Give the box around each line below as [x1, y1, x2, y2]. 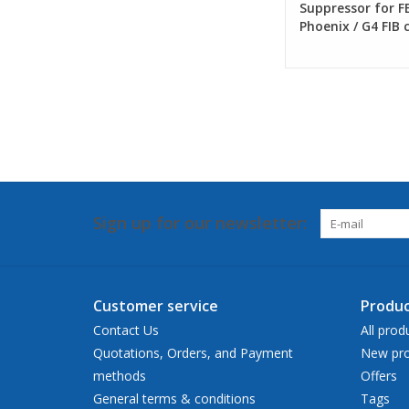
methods [93, 366, 146, 384]
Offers [360, 366, 397, 384]
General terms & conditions [93, 389, 256, 407]
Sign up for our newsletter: [93, 211, 307, 234]
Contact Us [93, 320, 159, 339]
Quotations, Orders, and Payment [93, 343, 293, 362]
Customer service [93, 295, 218, 316]
